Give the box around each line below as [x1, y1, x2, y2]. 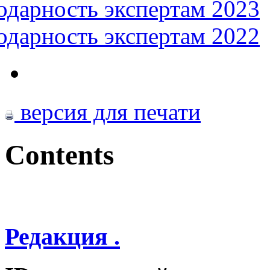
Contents [5, 139, 114, 171]
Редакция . [5, 222, 120, 250]
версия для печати [14, 99, 201, 125]
